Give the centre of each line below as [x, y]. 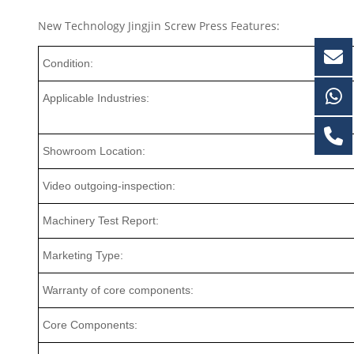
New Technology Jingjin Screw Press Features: [159, 26]
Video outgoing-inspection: [109, 186]
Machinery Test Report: [101, 221]
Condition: [68, 64]
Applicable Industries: [96, 98]
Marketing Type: [83, 256]
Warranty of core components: [119, 290]
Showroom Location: [94, 151]
